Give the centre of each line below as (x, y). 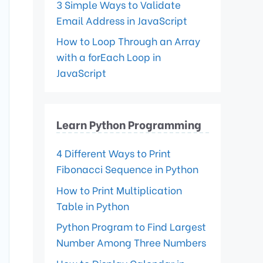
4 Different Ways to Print (114, 153)
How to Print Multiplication (119, 190)
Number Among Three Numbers (131, 242)
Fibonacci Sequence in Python (127, 169)
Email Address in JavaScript (122, 20)
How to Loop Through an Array (128, 41)
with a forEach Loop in (109, 57)
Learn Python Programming (129, 124)
